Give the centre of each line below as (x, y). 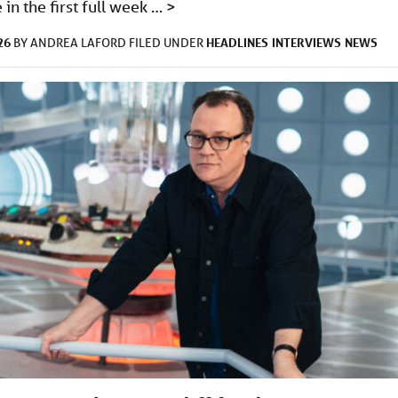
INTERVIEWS (306, 42)
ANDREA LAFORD (80, 42)
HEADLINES (237, 42)
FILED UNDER (167, 42)
